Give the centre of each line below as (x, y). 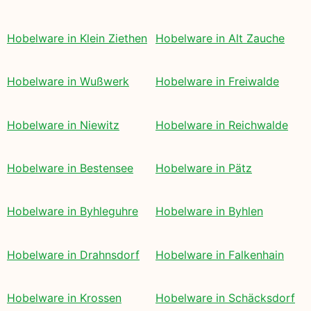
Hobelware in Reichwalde (222, 125)
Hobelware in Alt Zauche (220, 38)
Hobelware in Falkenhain (220, 254)
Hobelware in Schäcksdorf (225, 298)
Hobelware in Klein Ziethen (77, 38)
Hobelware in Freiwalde (217, 82)
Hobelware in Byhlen (209, 211)
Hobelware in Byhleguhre (73, 211)
